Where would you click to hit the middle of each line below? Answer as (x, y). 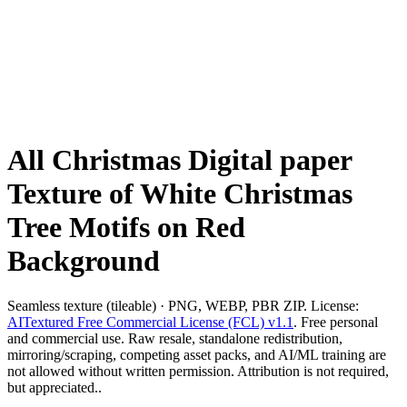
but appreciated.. (55, 387)
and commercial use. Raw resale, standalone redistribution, (175, 338)
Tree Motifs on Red (126, 228)
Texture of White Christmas (180, 194)
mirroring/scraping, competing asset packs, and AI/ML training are (197, 354)
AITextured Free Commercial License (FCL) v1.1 (150, 322)
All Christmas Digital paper (179, 160)
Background (84, 261)
